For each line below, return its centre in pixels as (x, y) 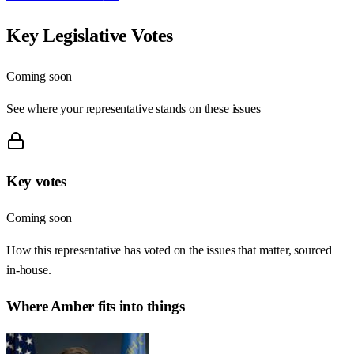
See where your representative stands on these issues (134, 108)
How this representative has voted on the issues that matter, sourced (169, 250)
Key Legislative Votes (90, 35)
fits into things (139, 306)
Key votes (36, 182)
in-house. (29, 270)
